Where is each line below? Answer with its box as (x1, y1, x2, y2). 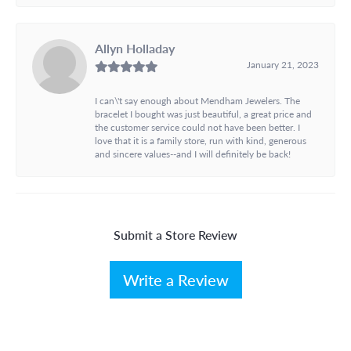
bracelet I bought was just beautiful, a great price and (95, 107, 312, 120)
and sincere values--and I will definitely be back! (95, 147, 291, 160)
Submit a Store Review (114, 225, 237, 244)
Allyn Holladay (95, 38, 175, 57)
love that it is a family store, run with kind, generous (95, 133, 306, 147)
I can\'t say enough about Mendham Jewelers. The (95, 93, 300, 107)
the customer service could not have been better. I (95, 120, 300, 133)
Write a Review (122, 268, 229, 291)
